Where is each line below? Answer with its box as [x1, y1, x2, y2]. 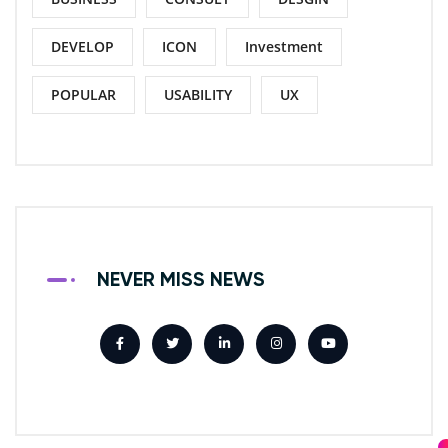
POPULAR [51, 84, 116, 104]
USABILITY [164, 84, 232, 104]
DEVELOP [51, 36, 114, 56]
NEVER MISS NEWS [97, 270, 265, 291]
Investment [245, 36, 323, 56]
